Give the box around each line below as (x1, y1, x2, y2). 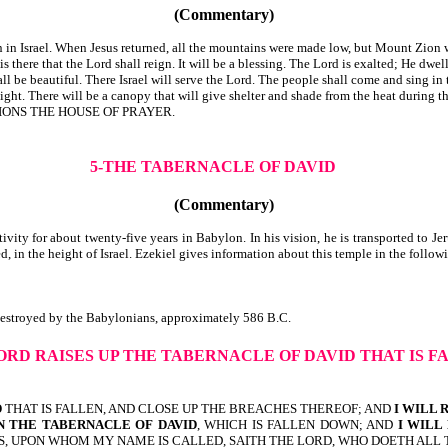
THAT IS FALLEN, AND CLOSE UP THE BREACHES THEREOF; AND (2, 401, 394, 417)
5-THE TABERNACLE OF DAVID (90, 157, 336, 175)
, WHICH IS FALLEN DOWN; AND (196, 417, 398, 433)
